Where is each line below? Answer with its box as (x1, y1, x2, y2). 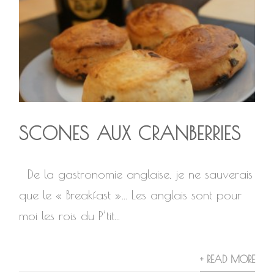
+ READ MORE (199, 254, 255, 265)
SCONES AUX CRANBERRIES (19, 122, 242, 144)
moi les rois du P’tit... (19, 209, 120, 223)
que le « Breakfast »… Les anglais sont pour (19, 188, 242, 202)
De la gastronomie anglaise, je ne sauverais (19, 167, 253, 181)
